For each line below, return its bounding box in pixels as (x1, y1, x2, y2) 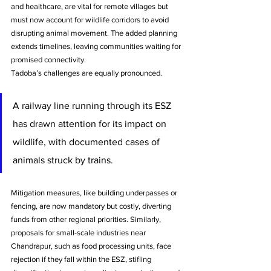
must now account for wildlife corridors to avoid (11, 15, 171, 24)
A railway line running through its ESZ (13, 100, 174, 111)
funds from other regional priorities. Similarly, (11, 214, 163, 224)
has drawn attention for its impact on (13, 118, 169, 129)
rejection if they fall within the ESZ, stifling (11, 254, 153, 264)
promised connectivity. (11, 54, 86, 64)
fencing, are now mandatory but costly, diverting (11, 201, 173, 211)
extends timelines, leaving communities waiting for (11, 41, 183, 51)
